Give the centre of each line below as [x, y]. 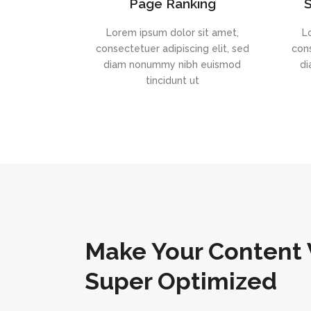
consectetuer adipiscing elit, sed [172, 49]
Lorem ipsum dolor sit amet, [172, 33]
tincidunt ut [172, 81]
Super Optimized [181, 281]
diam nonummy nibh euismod [173, 65]
